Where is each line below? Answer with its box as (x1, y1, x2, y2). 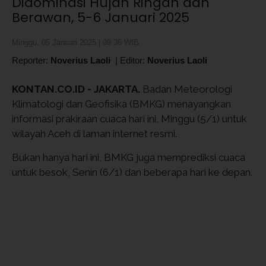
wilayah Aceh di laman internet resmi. (12, 128, 177, 140)
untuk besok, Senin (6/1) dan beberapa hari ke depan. (12, 166, 252, 178)
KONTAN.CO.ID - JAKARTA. (12, 83, 140, 95)
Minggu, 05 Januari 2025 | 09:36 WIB (12, 38, 139, 47)
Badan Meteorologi (140, 83, 232, 95)
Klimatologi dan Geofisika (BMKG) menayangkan (12, 98, 231, 110)
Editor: (120, 55, 147, 65)
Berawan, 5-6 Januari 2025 (12, 8, 189, 27)
